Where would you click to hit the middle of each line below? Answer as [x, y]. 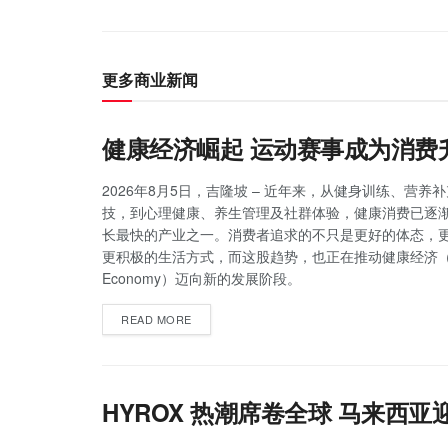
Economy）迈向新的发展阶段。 [201, 278]
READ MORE [156, 319]
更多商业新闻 [150, 79]
